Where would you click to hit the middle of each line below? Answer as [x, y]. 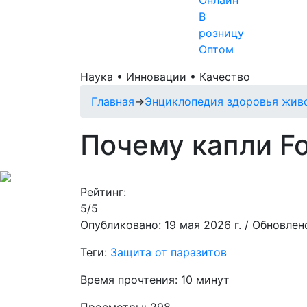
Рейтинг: [105, 192]
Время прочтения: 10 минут [155, 280]
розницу [221, 33]
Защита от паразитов [169, 252]
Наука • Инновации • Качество [165, 77]
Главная [113, 101]
